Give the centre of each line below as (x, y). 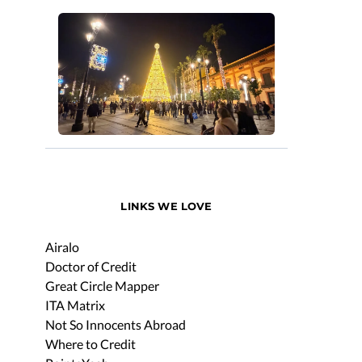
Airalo (62, 246)
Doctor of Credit (91, 266)
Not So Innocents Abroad (116, 324)
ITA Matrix (75, 305)
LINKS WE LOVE (166, 206)
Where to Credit (90, 343)
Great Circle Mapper (102, 285)
